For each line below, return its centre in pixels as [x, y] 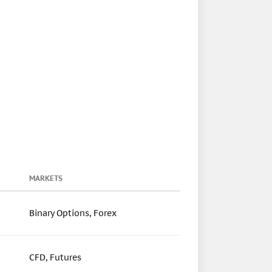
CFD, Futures [55, 257]
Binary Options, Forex [73, 213]
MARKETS [46, 178]
